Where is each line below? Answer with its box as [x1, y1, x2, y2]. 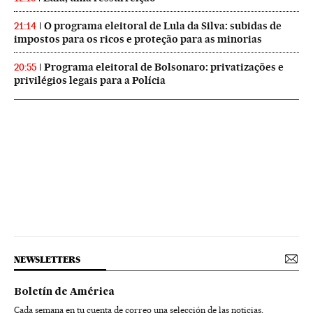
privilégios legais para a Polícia [14, 73, 166, 87]
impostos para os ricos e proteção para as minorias [14, 32, 262, 45]
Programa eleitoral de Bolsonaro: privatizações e [44, 60, 284, 73]
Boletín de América [14, 286, 115, 297]
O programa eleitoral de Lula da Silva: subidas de [44, 19, 282, 32]
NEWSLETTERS [14, 254, 80, 265]
